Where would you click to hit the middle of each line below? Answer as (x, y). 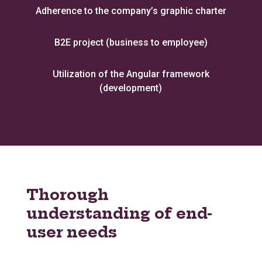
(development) (131, 88)
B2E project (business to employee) (131, 43)
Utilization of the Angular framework (131, 74)
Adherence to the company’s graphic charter (131, 11)
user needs (71, 232)
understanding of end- (119, 214)
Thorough (67, 195)
